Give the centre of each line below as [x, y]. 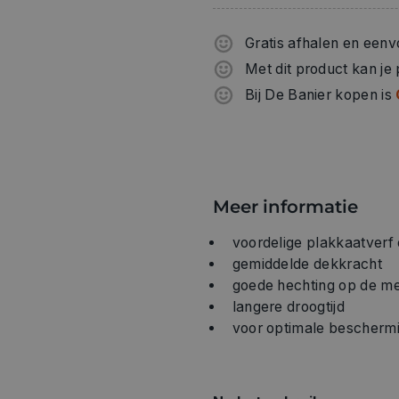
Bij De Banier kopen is [321, 94]
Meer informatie [285, 206]
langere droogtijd [288, 306]
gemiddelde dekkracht [307, 264]
